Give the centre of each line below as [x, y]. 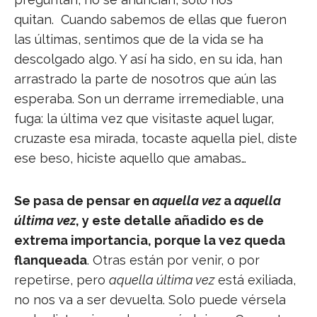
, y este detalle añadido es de [170, 220]
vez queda [252, 240]
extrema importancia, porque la [115, 240]
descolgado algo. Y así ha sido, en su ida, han [148, 59]
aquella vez [186, 200]
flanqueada [51, 260]
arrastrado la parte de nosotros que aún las [145, 79]
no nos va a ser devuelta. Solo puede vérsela [150, 299]
